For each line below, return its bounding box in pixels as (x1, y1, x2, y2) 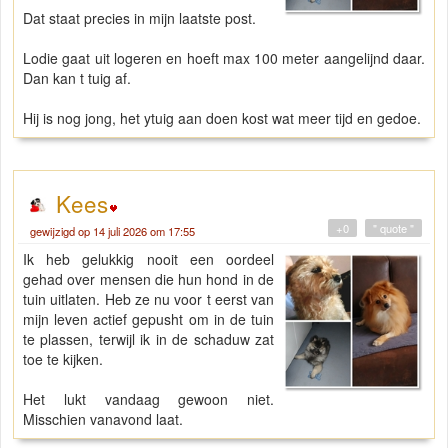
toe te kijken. (23, 348, 103, 369)
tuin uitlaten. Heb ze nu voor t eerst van (23, 288, 275, 309)
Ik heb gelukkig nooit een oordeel (23, 248, 275, 269)
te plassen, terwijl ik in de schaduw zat (23, 328, 275, 349)
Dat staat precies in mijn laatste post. (23, 7, 256, 28)
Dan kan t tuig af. (23, 67, 135, 88)
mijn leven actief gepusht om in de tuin (23, 308, 275, 329)
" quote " (373, 219, 414, 236)
